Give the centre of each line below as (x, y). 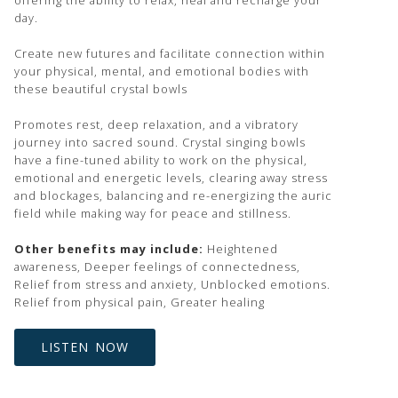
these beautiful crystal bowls (101, 89)
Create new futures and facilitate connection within (170, 54)
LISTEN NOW (85, 347)
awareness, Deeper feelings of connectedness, (157, 267)
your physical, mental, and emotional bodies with (162, 72)
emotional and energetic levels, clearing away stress (171, 178)
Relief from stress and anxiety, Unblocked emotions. (172, 285)
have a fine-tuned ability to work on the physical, (161, 160)
